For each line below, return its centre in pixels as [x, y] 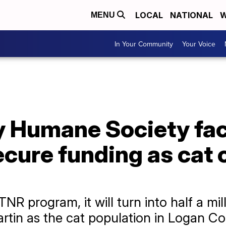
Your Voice [199, 44]
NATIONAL [191, 15]
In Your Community [144, 44]
